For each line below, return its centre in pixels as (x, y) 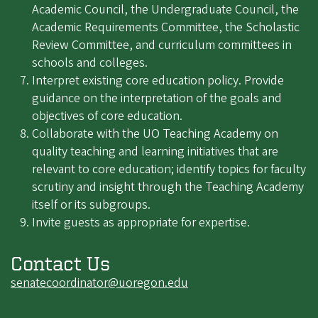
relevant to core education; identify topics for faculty (169, 170)
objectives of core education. (107, 116)
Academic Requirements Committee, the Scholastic (166, 28)
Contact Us (60, 263)
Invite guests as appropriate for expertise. (141, 223)
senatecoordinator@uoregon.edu (99, 283)
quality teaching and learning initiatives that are (155, 152)
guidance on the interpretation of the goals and (157, 99)
